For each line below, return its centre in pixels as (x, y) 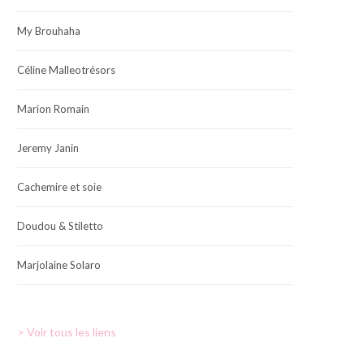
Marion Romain (53, 109)
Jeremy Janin (48, 148)
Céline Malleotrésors (66, 70)
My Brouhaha (49, 31)
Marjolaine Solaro (59, 265)
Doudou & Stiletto (60, 226)
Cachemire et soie (59, 187)
